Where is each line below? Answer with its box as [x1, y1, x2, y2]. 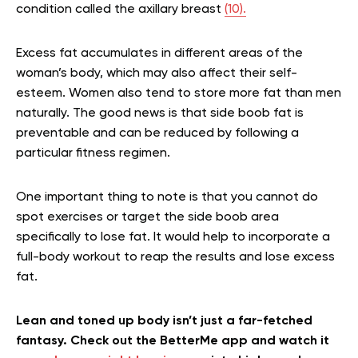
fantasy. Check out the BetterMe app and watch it [16, 335, 329, 348]
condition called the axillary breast [16, 3, 225, 17]
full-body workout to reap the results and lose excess [16, 251, 335, 265]
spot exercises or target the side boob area [16, 211, 279, 225]
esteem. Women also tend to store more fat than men [16, 87, 341, 101]
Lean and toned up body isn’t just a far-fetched [16, 315, 312, 328]
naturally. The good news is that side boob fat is [16, 107, 304, 121]
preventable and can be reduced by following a [16, 127, 299, 141]
